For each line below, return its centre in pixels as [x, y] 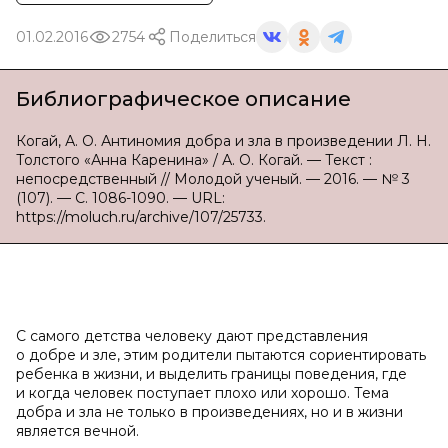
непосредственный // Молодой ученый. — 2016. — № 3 [213, 179]
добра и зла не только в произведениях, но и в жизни [209, 412]
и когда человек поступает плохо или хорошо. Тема [202, 393]
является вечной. [77, 431]
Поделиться [212, 36]
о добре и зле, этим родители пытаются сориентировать [221, 355]
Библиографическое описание [183, 99]
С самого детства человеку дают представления [192, 336]
